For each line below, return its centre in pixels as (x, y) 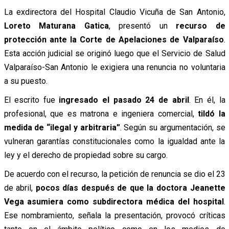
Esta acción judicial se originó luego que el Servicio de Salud (114, 53)
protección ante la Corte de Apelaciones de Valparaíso (114, 39)
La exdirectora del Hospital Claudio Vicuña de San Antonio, (114, 12)
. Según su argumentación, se (173, 127)
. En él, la (207, 100)
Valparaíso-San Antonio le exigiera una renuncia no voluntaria (114, 67)
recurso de (201, 26)
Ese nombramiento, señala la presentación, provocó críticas (114, 215)
